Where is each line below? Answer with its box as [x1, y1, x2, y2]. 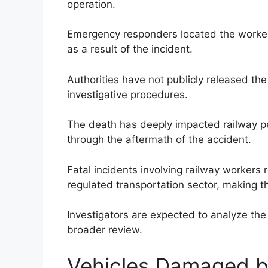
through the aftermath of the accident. [67, 133, 251, 146]
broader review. [67, 224, 142, 236]
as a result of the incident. [67, 43, 193, 56]
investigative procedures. [67, 88, 188, 100]
